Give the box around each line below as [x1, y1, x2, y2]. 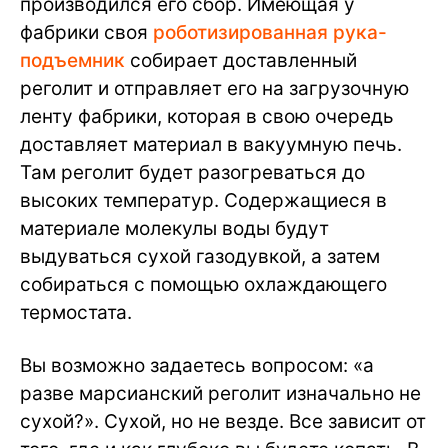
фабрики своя [20, 21, 153, 45]
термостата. [20, 301, 132, 325]
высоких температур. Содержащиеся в [20, 189, 387, 213]
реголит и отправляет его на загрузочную [20, 77, 409, 101]
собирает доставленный [125, 49, 357, 73]
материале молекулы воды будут [20, 217, 329, 241]
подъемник [20, 49, 125, 73]
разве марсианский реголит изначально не [20, 382, 421, 406]
